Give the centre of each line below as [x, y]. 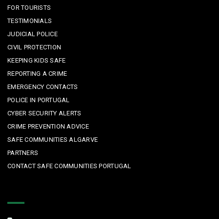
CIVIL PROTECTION [34, 47]
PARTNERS [23, 153]
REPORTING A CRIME [37, 74]
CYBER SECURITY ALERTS [44, 113]
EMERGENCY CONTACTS [43, 87]
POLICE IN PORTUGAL [39, 100]
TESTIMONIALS [30, 21]
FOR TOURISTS [29, 8]
